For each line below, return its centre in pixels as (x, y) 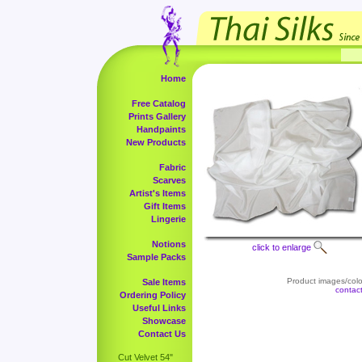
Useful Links (159, 308)
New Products (156, 142)
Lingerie (168, 219)
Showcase (164, 321)
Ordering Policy (153, 295)
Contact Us (162, 334)
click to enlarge (282, 247)
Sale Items (164, 282)
